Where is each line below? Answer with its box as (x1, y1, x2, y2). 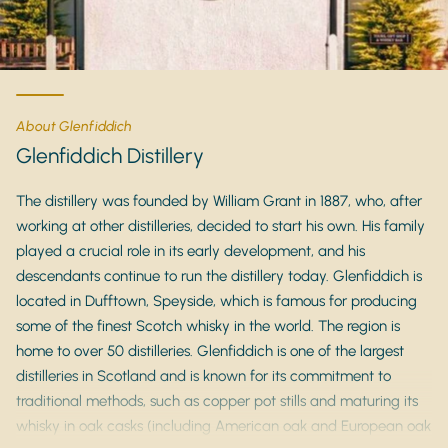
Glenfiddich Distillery (16, 143, 204, 168)
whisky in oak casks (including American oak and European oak (16, 417, 431, 435)
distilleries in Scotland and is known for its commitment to (16, 367, 391, 385)
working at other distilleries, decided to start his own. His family (16, 217, 425, 235)
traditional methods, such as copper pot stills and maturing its (16, 392, 418, 410)
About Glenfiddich (16, 118, 133, 135)
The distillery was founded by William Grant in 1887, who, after (16, 192, 422, 210)
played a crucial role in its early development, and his (16, 242, 365, 260)
